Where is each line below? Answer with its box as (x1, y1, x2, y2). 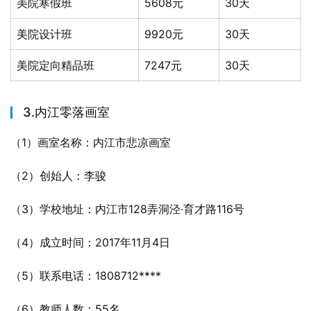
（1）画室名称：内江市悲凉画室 (10, 135, 171, 149)
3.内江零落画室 (23, 105, 110, 119)
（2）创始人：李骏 (10, 169, 106, 183)
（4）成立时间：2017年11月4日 (10, 235, 170, 249)
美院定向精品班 (17, 58, 94, 72)
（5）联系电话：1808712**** (10, 269, 161, 283)
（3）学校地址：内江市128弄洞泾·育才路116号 (10, 202, 244, 216)
